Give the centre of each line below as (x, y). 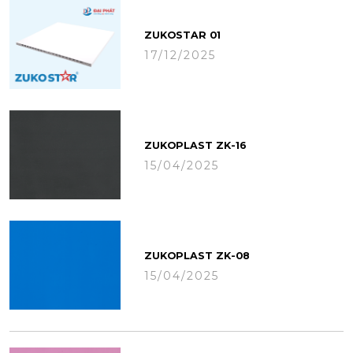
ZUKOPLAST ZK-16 (196, 145)
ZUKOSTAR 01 (183, 35)
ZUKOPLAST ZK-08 (197, 255)
